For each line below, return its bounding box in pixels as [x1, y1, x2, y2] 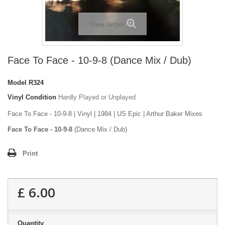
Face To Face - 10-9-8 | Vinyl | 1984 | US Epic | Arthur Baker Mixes [8, 110, 202, 118]
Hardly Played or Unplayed [58, 93, 136, 101]
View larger [89, 21, 125, 29]
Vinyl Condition [8, 93, 56, 101]
